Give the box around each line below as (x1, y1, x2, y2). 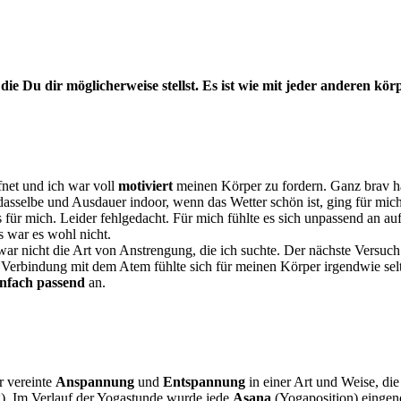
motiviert (118, 177, 173, 193)
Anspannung (55, 374, 134, 390)
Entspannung (163, 374, 245, 390)
